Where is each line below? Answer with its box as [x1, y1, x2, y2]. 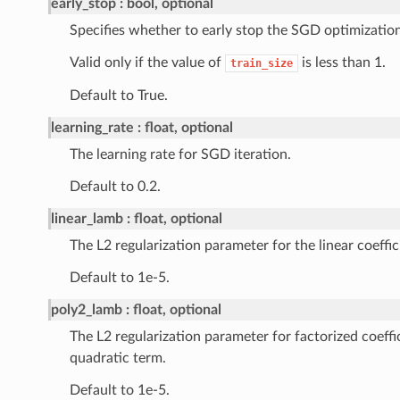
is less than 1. [297, 55, 386, 71]
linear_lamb [50, 212, 123, 227]
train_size [229, 57, 293, 71]
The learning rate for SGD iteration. [69, 147, 291, 162]
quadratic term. [69, 351, 166, 366]
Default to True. [69, 88, 168, 104]
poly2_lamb [50, 303, 122, 318]
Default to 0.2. [69, 179, 161, 195]
